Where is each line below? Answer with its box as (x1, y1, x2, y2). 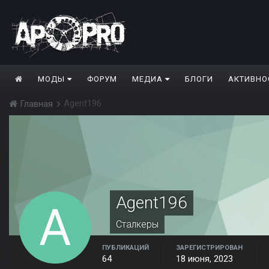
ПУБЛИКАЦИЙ (102, 244, 149, 252)
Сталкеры (116, 219, 159, 231)
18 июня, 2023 (176, 253, 233, 265)
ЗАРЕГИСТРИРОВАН (176, 244, 243, 252)
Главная (17, 98, 55, 110)
